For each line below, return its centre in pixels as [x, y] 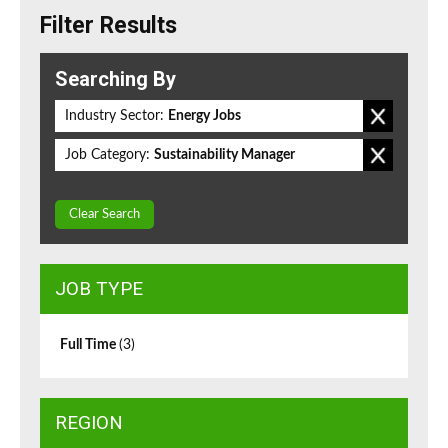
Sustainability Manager [224, 155]
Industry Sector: [114, 116]
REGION [89, 423]
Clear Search [104, 215]
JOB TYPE [99, 289]
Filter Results [108, 26]
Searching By [115, 79]
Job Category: [107, 155]
